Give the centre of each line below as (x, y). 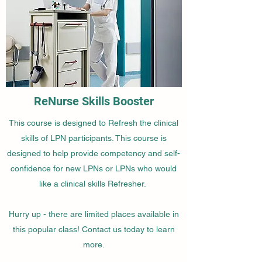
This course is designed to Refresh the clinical (94, 123)
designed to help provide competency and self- (94, 153)
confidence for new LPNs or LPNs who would (94, 168)
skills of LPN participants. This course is (94, 138)
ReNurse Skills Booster (94, 101)
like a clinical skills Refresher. (94, 183)
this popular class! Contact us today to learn (94, 229)
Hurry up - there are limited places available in (94, 214)
